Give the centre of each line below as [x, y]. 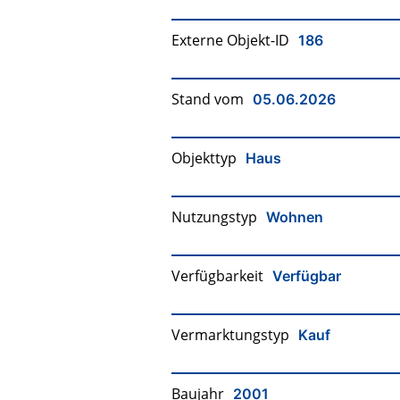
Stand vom [208, 100]
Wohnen [295, 217]
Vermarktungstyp [230, 335]
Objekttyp [204, 158]
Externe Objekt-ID [230, 41]
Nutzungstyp [214, 217]
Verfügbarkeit [217, 276]
